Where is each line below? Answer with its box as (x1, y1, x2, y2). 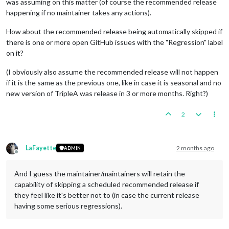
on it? (6, 48, 24, 57)
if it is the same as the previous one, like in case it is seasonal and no (6, 78, 221, 87)
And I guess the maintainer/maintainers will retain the (14, 169, 185, 178)
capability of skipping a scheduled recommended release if (14, 179, 199, 189)
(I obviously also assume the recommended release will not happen (6, 67, 218, 76)
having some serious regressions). (14, 201, 122, 210)
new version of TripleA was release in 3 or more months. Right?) (6, 88, 208, 98)
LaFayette (26, 144, 56, 152)
